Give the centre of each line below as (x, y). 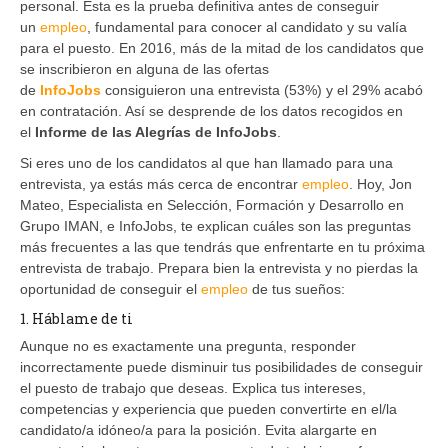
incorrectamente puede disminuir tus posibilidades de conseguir (221, 366)
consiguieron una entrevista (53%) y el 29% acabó (262, 89)
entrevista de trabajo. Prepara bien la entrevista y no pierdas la (219, 267)
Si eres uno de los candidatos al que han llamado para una (206, 162)
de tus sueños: (296, 288)
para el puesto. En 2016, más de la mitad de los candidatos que (222, 47)
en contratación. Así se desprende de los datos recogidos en (211, 110)
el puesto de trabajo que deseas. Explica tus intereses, (193, 387)
